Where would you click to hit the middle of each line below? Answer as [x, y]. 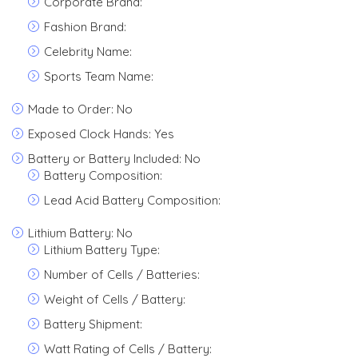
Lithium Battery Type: [102, 250]
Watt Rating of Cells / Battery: [128, 349]
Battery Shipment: [93, 324]
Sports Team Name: [99, 76]
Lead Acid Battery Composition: [132, 200]
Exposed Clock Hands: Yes [101, 134]
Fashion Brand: [85, 27]
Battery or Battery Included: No [114, 159]
